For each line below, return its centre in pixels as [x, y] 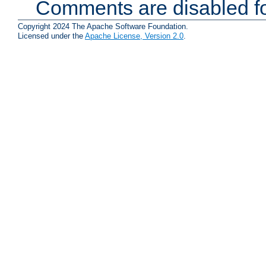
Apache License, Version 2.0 [134, 36]
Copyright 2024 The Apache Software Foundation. [103, 26]
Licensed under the [51, 36]
